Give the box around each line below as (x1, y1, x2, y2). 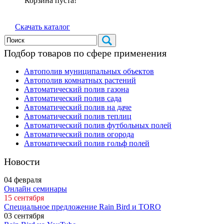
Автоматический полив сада (24, 93, 121, 102)
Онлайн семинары (4, 184, 67, 193)
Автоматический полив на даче (24, 102, 131, 111)
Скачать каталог (15, 22, 70, 31)
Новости (4, 155, 40, 167)
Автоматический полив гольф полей (24, 138, 149, 147)
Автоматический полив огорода (24, 129, 134, 138)
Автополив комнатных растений (24, 75, 136, 84)
